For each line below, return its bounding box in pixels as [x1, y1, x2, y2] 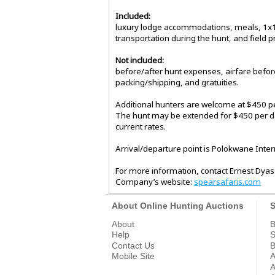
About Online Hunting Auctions [112, 201, 244, 211]
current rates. [115, 121, 166, 133]
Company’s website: [115, 176, 194, 188]
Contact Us [112, 240, 155, 250]
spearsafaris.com [194, 176, 261, 188]
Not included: [115, 55, 164, 66]
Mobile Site [112, 251, 155, 261]
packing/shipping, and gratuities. [115, 77, 239, 88]
